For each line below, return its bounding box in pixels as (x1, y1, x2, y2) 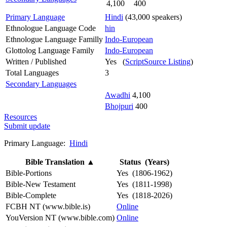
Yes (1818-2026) (117, 191, 172, 200)
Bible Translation (25, 157, 87, 166)
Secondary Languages (6, 79, 77, 88)
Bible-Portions (6, 168, 52, 177)
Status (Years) (120, 157, 169, 166)
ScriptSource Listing (125, 57, 191, 66)
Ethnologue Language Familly (6, 34, 103, 44)
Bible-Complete (6, 191, 56, 200)
